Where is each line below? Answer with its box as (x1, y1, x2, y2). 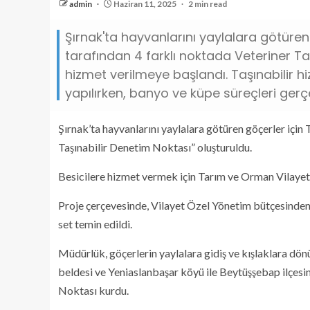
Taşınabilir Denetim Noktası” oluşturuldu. (58, 140, 252, 154)
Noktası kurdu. (58, 284, 129, 297)
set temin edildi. (58, 217, 132, 230)
